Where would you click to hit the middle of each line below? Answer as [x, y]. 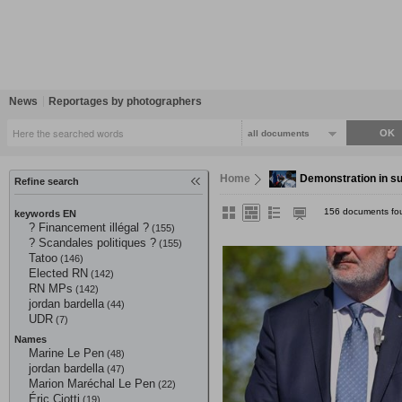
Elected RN [58, 273]
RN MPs [51, 288]
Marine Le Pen [66, 353]
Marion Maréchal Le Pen [92, 384]
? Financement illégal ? [89, 227]
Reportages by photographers [125, 102]
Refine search [47, 181]
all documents [279, 134]
